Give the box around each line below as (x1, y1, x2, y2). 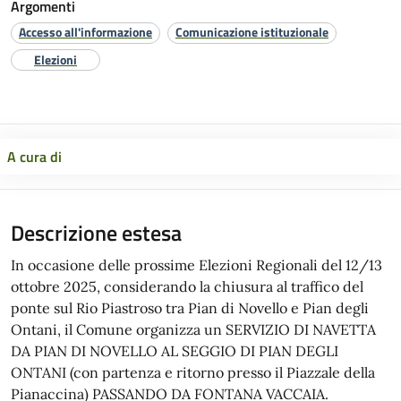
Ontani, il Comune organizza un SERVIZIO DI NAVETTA (11, 320, 376, 339)
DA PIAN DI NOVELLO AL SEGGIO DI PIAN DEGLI (11, 342, 338, 361)
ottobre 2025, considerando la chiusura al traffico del (11, 277, 363, 296)
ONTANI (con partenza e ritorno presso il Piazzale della (11, 363, 375, 382)
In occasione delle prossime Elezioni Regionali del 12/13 (11, 256, 382, 275)
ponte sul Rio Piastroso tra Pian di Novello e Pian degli (11, 299, 369, 318)
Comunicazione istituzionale (175, 22, 328, 42)
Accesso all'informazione (19, 22, 152, 42)
